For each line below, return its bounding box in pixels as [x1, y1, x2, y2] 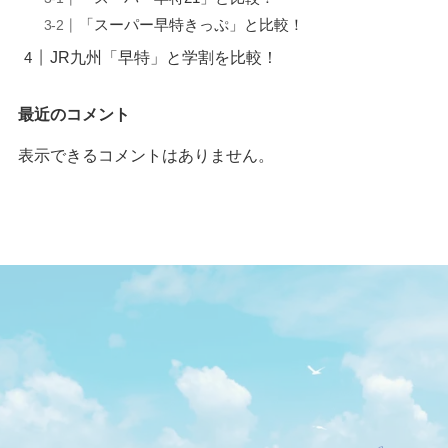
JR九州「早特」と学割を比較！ [50, 48, 279, 66]
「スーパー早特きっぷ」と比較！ [79, 16, 305, 33]
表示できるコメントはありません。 [17, 146, 274, 165]
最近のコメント [17, 105, 130, 124]
